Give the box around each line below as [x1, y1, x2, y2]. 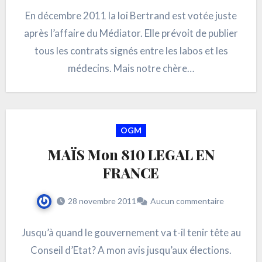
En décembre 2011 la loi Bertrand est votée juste [25, 9, 237, 22]
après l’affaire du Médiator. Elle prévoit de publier [24, 27, 238, 39]
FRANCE [103, 163, 159, 182]
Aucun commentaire [150, 195, 224, 206]
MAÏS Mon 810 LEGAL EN [47, 145, 215, 164]
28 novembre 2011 [67, 195, 136, 206]
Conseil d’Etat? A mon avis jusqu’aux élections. [30, 243, 232, 256]
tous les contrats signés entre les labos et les [34, 44, 228, 57]
